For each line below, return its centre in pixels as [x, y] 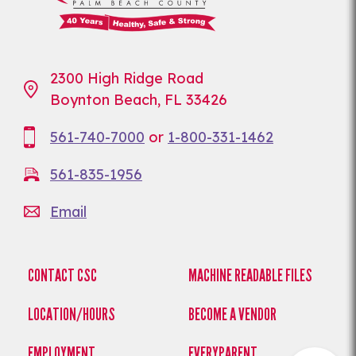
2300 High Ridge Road [127, 79]
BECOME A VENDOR [232, 315]
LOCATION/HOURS [72, 315]
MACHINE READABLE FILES [250, 276]
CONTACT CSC [62, 276]
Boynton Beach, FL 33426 [139, 100]
